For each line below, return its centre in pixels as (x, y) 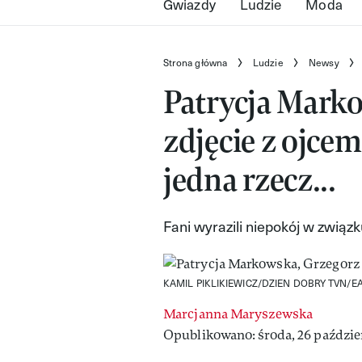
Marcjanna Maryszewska (238, 314)
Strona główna (196, 63)
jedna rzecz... (250, 180)
